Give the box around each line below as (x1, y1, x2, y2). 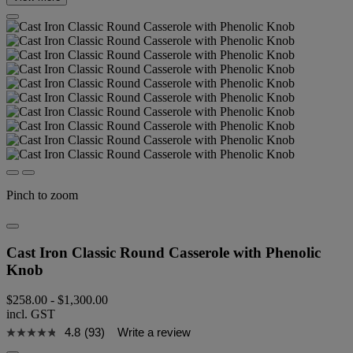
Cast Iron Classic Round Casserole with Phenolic (6, 243, 321, 261)
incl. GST (6, 307, 55, 321)
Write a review (117, 325, 191, 340)
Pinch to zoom (6, 188, 78, 202)
